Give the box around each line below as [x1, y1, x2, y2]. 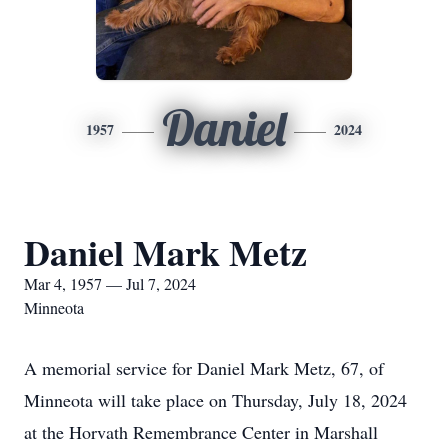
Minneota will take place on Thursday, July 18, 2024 [24, 388, 407, 412]
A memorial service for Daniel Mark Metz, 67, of [24, 356, 384, 380]
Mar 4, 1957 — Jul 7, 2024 [24, 273, 196, 294]
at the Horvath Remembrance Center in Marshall [24, 420, 378, 444]
